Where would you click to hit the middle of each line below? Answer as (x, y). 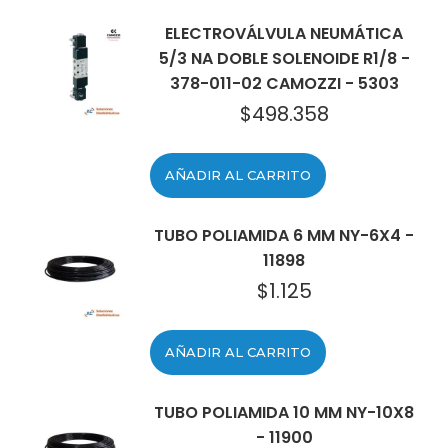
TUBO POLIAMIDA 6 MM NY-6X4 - (284, 235)
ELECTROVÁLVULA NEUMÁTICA (284, 33)
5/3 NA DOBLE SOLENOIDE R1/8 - (284, 58)
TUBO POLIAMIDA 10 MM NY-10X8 (284, 412)
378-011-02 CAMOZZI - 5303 (284, 83)
